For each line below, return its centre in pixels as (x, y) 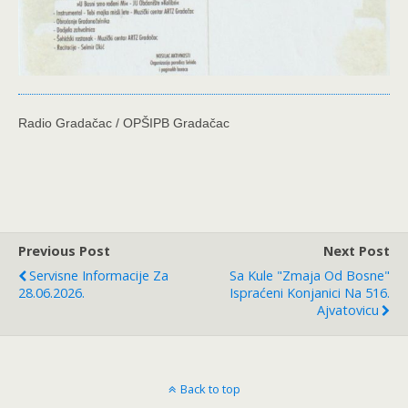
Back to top (210, 389)
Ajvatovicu (348, 311)
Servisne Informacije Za (99, 276)
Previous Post (64, 251)
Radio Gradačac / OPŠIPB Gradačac (124, 123)
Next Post (357, 251)
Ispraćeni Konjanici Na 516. (310, 293)
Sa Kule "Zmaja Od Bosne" (310, 276)
